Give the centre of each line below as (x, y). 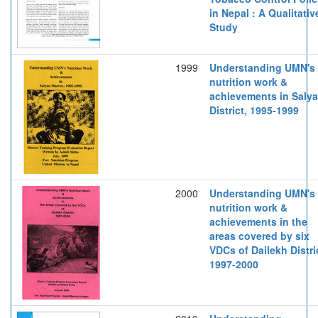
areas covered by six (259, 235)
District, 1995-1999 (254, 110)
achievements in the (258, 221)
